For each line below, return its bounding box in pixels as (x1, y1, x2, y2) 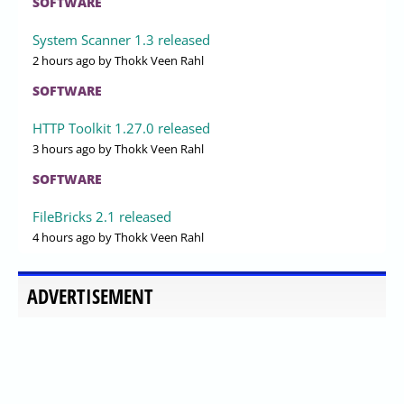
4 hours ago (32, 229, 96, 246)
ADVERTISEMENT (27, 283, 153, 310)
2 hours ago (32, 52, 96, 69)
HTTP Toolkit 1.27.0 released (32, 119, 210, 138)
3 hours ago (32, 141, 96, 158)
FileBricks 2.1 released (32, 207, 171, 226)
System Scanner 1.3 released (32, 31, 210, 50)
